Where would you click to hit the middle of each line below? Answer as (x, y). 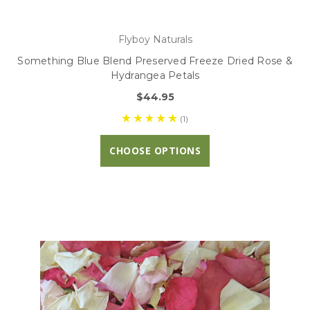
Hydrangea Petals (155, 75)
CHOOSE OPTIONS (155, 150)
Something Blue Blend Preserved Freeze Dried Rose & (155, 61)
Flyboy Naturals (155, 39)
